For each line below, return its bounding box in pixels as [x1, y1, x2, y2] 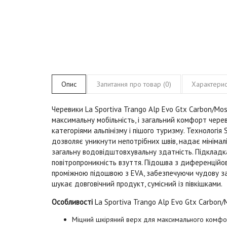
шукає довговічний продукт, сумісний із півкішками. [52, 178, 222, 188]
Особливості [52, 197, 93, 207]
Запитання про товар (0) [97, 79, 171, 89]
